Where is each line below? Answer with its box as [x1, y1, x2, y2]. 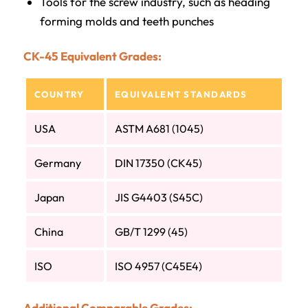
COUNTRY [34, 89, 85, 100]
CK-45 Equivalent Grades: [23, 48, 162, 63]
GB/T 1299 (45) [114, 225, 188, 239]
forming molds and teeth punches [39, 13, 214, 28]
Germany [34, 156, 81, 170]
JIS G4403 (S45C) [114, 190, 203, 205]
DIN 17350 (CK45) [114, 156, 202, 170]
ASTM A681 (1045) [114, 122, 203, 136]
